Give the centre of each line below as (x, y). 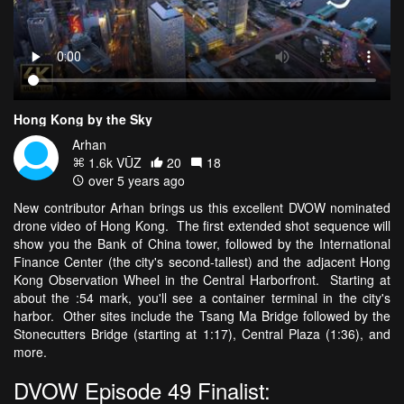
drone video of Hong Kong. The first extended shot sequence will (202, 225)
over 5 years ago (135, 180)
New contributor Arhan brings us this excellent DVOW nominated (202, 207)
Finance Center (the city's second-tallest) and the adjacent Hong (202, 261)
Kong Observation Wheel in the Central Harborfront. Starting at (202, 279)
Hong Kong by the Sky (83, 119)
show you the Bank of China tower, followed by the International (202, 243)
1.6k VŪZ (113, 162)
